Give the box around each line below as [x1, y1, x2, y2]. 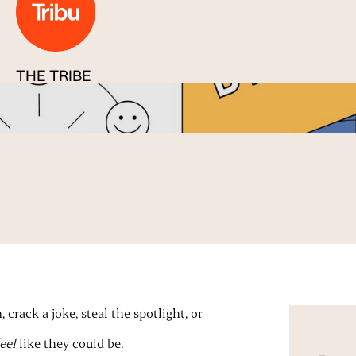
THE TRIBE [16, 65, 92, 85]
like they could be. [15, 335, 123, 352]
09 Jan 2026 [75, 92, 144, 110]
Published [16, 92, 73, 110]
